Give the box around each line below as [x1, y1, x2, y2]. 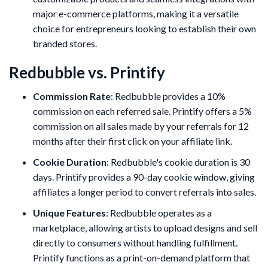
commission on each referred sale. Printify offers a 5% [33, 105, 252, 117]
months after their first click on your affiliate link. [33, 135, 232, 147]
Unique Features [33, 206, 106, 218]
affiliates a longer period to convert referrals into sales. [33, 185, 256, 197]
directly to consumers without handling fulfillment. [33, 236, 237, 248]
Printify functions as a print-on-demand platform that [33, 251, 250, 263]
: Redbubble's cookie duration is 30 [106, 156, 250, 167]
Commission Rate [33, 90, 111, 102]
